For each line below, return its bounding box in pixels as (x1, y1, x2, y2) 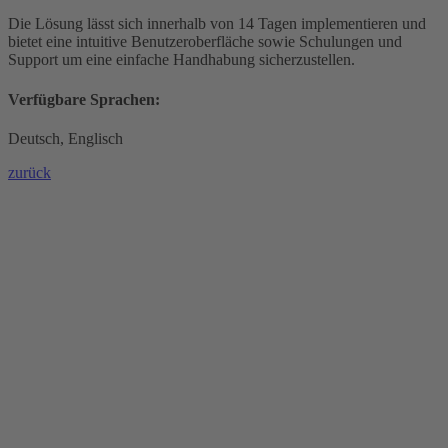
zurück (8, 163, 51, 181)
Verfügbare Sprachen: (8, 90, 160, 108)
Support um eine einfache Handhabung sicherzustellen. (8, 51, 355, 69)
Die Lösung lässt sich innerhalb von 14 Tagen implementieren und (8, 15, 426, 33)
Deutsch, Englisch (8, 129, 123, 147)
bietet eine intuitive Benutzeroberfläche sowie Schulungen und (8, 33, 402, 51)
